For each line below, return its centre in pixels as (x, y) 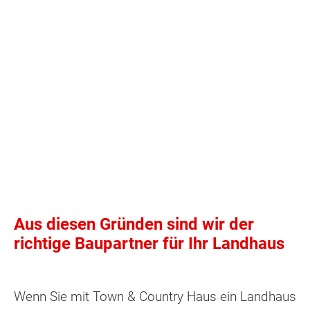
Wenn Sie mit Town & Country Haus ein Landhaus (155, 296)
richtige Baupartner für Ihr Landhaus (149, 243)
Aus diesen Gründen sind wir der (134, 224)
